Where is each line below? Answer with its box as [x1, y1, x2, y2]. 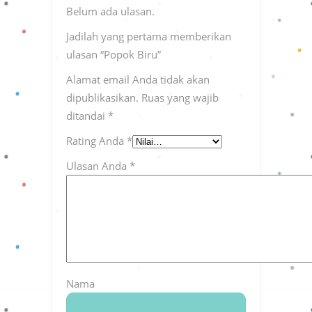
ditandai [66, 108, 108, 123]
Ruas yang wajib [141, 90, 219, 104]
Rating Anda [66, 133, 127, 148]
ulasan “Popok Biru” [66, 47, 161, 61]
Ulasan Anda [66, 158, 130, 173]
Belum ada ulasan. [66, 3, 155, 18]
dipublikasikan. [66, 90, 139, 104]
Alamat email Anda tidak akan [66, 72, 210, 86]
